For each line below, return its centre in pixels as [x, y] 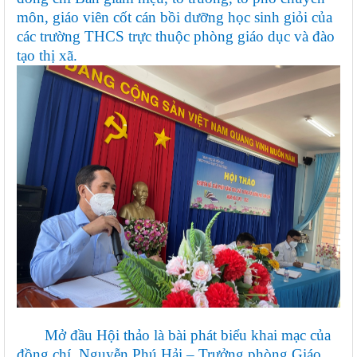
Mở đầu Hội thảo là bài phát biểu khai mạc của [174, 335]
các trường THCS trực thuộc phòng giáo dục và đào [176, 37]
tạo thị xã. [47, 56]
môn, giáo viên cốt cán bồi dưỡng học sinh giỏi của [175, 18]
